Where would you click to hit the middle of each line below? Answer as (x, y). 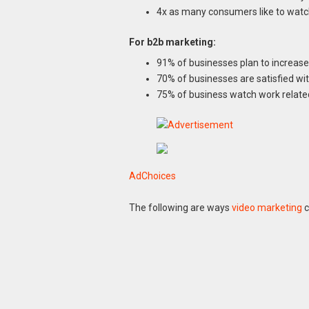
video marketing (267, 208)
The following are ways (180, 208)
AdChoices (152, 176)
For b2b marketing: (172, 42)
